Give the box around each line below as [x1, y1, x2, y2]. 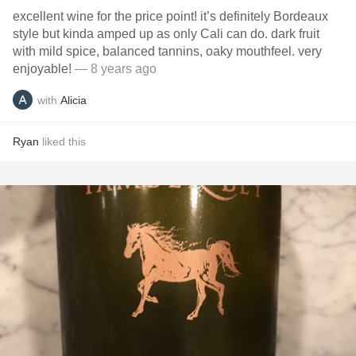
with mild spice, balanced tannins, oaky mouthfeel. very [13, 44, 322, 58]
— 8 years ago [75, 62, 157, 75]
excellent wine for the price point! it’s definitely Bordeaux [13, 10, 328, 23]
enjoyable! [13, 62, 75, 75]
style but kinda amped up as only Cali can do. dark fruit [13, 27, 319, 41]
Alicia [60, 93, 87, 106]
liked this [39, 135, 86, 148]
